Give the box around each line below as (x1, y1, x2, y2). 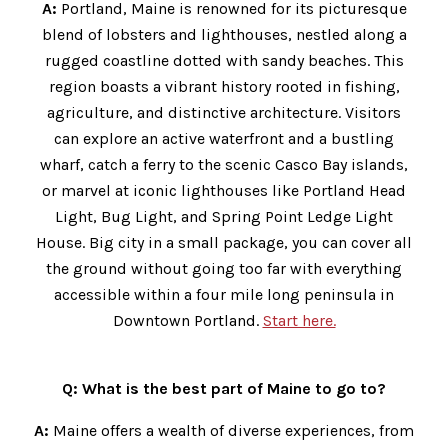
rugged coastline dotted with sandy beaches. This (44, 51, 404, 71)
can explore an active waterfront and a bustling (54, 129, 394, 149)
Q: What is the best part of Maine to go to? (62, 379, 386, 399)
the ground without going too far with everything (46, 259, 402, 279)
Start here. (262, 311, 336, 331)
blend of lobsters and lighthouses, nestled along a (41, 25, 407, 45)
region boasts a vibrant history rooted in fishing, (48, 77, 400, 97)
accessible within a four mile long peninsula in (54, 285, 394, 305)
